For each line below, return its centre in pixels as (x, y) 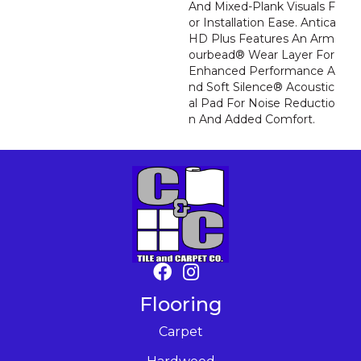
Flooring (180, 304)
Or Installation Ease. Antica (262, 23)
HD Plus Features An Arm (261, 39)
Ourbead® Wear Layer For (261, 55)
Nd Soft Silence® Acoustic (261, 87)
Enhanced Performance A (262, 71)
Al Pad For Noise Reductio (262, 103)
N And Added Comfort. (252, 119)
